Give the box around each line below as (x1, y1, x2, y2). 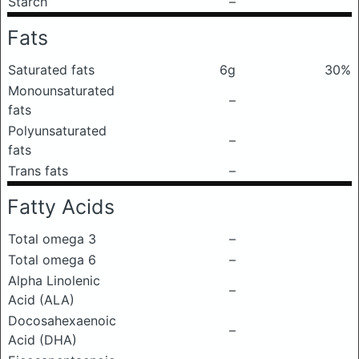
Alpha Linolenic (8, 272, 100, 288)
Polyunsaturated (8, 123, 107, 139)
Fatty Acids (7, 195, 115, 219)
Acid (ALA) (8, 292, 75, 308)
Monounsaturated (8, 83, 115, 99)
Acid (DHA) (8, 332, 77, 348)
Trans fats (8, 163, 68, 179)
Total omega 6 (8, 252, 96, 268)
